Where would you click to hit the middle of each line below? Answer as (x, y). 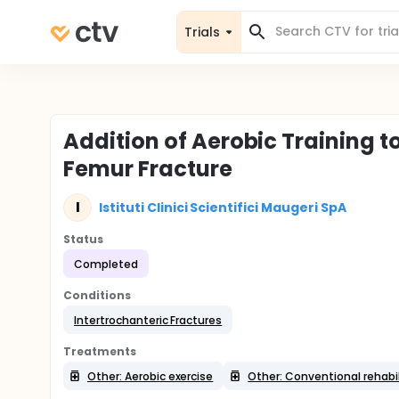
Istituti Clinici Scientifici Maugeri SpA (223, 207)
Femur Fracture (148, 169)
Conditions (97, 295)
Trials (202, 32)
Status (83, 239)
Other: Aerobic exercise (151, 376)
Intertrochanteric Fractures (148, 320)
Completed (106, 264)
